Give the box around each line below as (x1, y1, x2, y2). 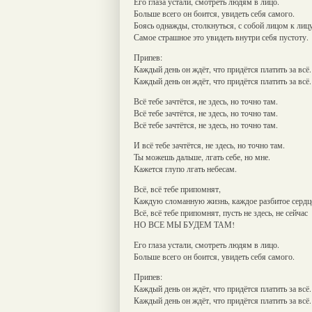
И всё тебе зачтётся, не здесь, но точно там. (134, 139, 285, 150)
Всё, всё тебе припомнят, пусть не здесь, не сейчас (134, 206, 308, 218)
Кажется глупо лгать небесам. (134, 162, 237, 174)
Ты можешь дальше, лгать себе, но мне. (134, 150, 270, 162)
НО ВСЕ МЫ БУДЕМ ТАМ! (134, 218, 235, 230)
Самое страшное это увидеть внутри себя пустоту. (134, 31, 309, 42)
